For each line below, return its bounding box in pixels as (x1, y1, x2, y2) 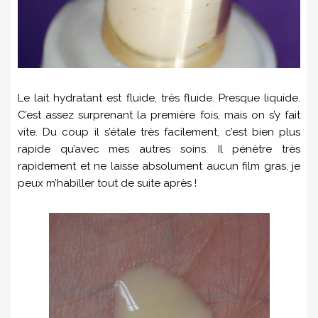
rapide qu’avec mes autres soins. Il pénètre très (18, 143, 300, 156)
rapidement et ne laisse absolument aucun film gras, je (18, 160, 300, 173)
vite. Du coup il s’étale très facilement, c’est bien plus (18, 126, 300, 139)
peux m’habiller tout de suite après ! (18, 177, 197, 190)
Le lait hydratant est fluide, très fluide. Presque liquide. (18, 92, 300, 105)
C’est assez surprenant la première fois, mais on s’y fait (18, 109, 300, 122)
